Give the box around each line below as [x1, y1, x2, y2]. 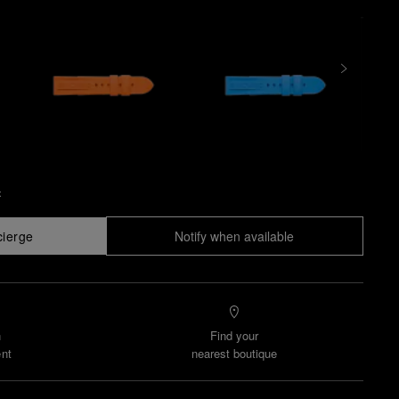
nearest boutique [191, 345, 278, 362]
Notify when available [175, 227, 295, 245]
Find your [210, 327, 259, 344]
